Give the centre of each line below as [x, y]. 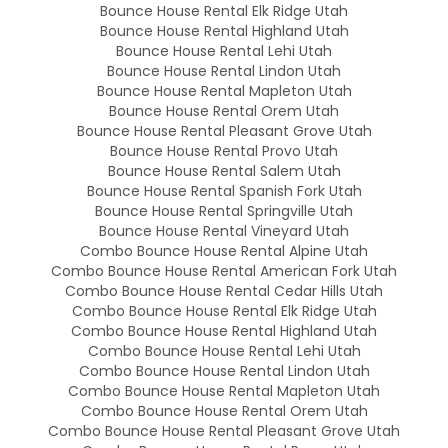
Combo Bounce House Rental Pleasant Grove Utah [224, 431]
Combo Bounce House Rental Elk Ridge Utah [224, 311]
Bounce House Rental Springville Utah [224, 211]
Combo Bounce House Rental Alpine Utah [224, 251]
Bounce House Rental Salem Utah [224, 171]
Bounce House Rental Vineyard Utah [224, 231]
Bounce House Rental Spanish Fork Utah [224, 191]
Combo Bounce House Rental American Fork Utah [224, 271]
